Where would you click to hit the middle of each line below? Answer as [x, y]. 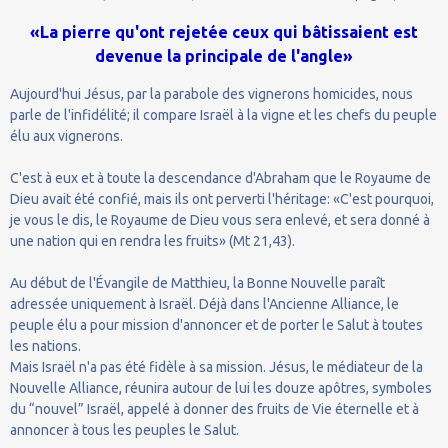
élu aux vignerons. [66, 135]
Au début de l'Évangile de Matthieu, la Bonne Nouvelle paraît [197, 282]
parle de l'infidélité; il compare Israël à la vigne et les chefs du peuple [223, 114]
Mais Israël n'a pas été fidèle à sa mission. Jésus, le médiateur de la [216, 366]
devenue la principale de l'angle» [224, 55]
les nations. [45, 345]
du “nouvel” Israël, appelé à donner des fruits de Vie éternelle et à [214, 408]
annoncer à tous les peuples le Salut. [124, 429]
